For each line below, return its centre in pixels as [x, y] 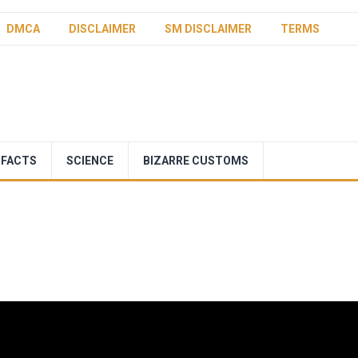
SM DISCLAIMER [208, 29]
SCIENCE [90, 161]
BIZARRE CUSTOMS [196, 161]
